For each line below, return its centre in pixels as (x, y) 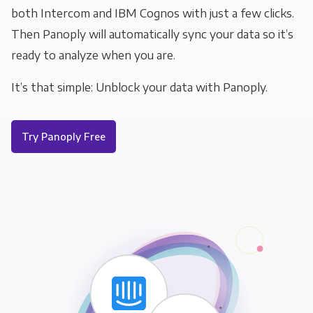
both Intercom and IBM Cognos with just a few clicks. (152, 13)
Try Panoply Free (63, 136)
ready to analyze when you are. (93, 55)
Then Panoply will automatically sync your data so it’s (152, 34)
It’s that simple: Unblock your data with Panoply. (139, 87)
